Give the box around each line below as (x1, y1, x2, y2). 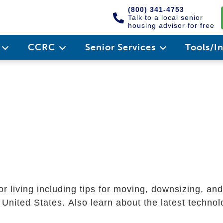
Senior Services (85, 42, 158, 53)
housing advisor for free (128, 21, 215, 29)
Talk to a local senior (128, 13, 203, 21)
